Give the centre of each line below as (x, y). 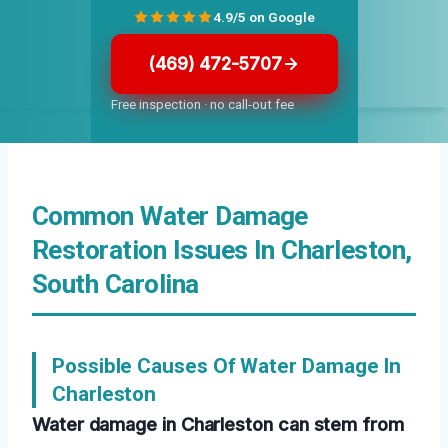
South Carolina (115, 284)
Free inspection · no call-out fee (202, 105)
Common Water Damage (170, 216)
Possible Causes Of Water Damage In (227, 366)
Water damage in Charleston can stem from (218, 424)
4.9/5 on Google (264, 16)
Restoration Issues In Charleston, (222, 250)
